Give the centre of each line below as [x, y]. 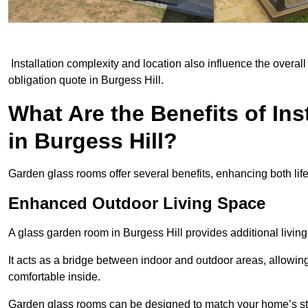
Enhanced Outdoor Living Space [137, 203]
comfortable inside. [56, 277]
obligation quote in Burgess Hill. [87, 80]
